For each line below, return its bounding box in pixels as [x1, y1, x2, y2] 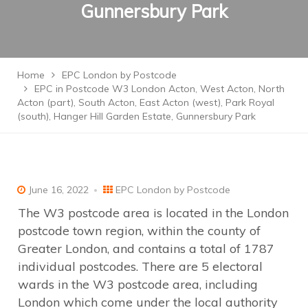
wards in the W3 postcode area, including [18, 276, 258, 292]
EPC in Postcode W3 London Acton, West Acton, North [34, 82, 285, 96]
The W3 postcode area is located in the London [18, 204, 289, 221]
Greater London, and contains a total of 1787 [18, 240, 274, 256]
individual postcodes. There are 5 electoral [18, 258, 263, 274]
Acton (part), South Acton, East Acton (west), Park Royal [17, 96, 274, 109]
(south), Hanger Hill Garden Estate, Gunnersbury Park [17, 110, 256, 123]
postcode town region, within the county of [18, 222, 261, 239]
